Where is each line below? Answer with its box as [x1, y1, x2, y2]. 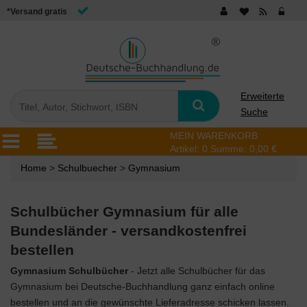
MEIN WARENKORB [170, 130, 258, 141]
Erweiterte [241, 90, 284, 101]
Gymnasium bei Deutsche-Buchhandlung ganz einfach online [10, 281, 275, 292]
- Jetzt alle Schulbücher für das [131, 265, 265, 276]
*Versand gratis [7, 7, 67, 17]
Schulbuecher [58, 162, 117, 173]
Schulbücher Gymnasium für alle [10, 204, 238, 219]
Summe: [210, 143, 249, 154]
